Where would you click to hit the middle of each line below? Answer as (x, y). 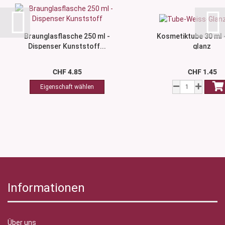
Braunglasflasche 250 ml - (67, 36)
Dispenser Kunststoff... (67, 46)
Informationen (46, 188)
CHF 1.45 (202, 72)
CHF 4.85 (67, 72)
